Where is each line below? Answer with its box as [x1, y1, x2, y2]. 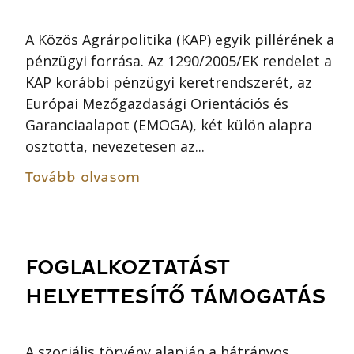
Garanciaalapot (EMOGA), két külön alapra [25, 115, 312, 134]
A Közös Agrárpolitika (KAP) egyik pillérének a [25, 29, 334, 49]
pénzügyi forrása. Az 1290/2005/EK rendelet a [25, 51, 332, 70]
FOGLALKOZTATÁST [25, 256, 230, 278]
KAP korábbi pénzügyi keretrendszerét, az [25, 72, 312, 92]
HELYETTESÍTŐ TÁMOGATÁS [25, 285, 326, 307]
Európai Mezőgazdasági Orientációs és [25, 93, 288, 113]
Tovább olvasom [25, 169, 140, 184]
